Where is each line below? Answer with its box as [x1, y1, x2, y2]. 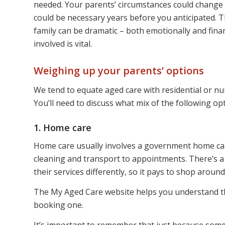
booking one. [34, 199, 83, 210]
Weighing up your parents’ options [34, 64, 204, 78]
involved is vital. [34, 38, 92, 50]
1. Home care [34, 121, 91, 134]
